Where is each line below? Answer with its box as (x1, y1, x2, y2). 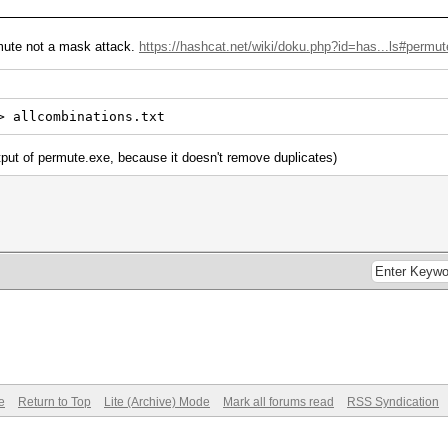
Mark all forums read (223, 395, 334, 409)
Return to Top (18, 395, 91, 409)
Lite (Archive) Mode (104, 395, 210, 409)
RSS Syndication (347, 395, 439, 409)
